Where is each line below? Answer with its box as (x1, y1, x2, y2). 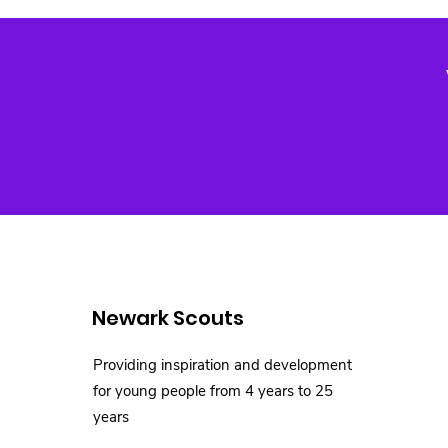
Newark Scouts (92, 304, 244, 332)
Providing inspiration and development (93, 355, 352, 375)
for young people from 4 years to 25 (93, 381, 333, 401)
